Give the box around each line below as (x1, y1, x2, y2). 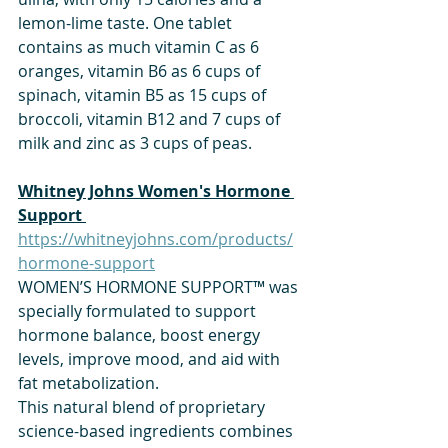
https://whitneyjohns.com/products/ (18, 227, 293, 250)
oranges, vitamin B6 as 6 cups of (18, 59, 264, 82)
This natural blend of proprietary (18, 395, 269, 418)
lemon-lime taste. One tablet (18, 11, 236, 34)
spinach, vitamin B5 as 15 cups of (18, 83, 270, 106)
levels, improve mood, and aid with (18, 347, 284, 370)
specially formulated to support (18, 299, 260, 322)
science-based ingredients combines (18, 419, 297, 442)
